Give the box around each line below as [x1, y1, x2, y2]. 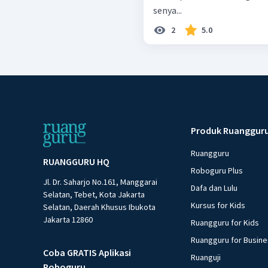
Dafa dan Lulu [191, 182, 238, 194]
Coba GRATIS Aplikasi [43, 246, 131, 259]
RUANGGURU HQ [43, 156, 109, 168]
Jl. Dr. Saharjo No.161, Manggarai [43, 176, 157, 188]
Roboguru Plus [191, 165, 243, 176]
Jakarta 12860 [43, 214, 93, 226]
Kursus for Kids [191, 200, 246, 211]
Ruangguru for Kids [191, 217, 260, 229]
